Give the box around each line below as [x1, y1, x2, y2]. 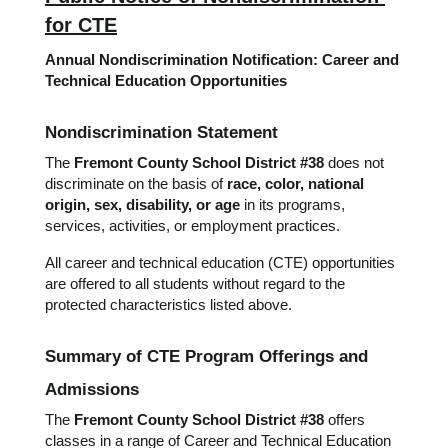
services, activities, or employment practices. [45, 218, 340, 234]
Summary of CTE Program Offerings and [45, 346, 368, 366]
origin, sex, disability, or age [45, 197, 240, 213]
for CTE [45, 14, 117, 36]
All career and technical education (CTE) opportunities [45, 255, 395, 271]
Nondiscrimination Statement [45, 122, 278, 142]
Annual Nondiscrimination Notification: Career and [45, 52, 399, 68]
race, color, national [227, 176, 364, 192]
